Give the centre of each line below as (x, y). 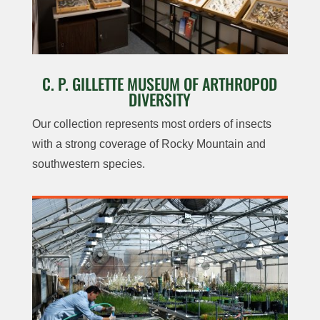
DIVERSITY (160, 100)
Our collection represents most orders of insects (151, 124)
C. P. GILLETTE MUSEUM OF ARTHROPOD (160, 84)
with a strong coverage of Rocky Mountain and (149, 144)
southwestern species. (88, 164)
